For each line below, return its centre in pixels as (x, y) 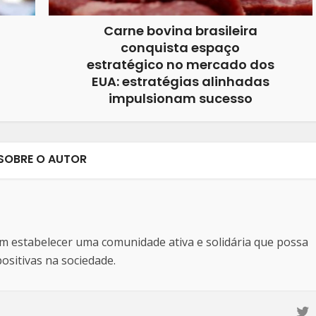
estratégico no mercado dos (180, 65)
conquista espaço (180, 48)
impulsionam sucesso (180, 98)
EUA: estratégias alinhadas (180, 81)
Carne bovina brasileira (180, 31)
